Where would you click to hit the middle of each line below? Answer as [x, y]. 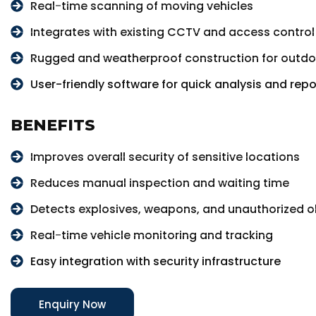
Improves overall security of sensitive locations [165, 157]
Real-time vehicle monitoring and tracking [151, 235]
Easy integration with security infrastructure [155, 261]
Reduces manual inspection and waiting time [159, 183]
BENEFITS [53, 126]
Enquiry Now [72, 305]
